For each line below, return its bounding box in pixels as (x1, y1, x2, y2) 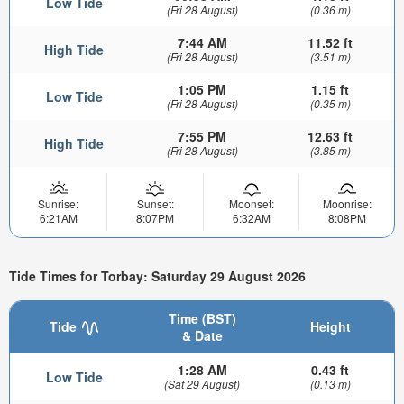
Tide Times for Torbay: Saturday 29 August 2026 (9, 267, 306, 286)
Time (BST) (168, 308, 236, 327)
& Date (181, 326, 223, 344)
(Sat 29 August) (164, 375, 240, 391)
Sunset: (136, 195, 174, 211)
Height (309, 317, 351, 335)
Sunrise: (38, 195, 78, 211)
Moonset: (228, 195, 274, 211)
